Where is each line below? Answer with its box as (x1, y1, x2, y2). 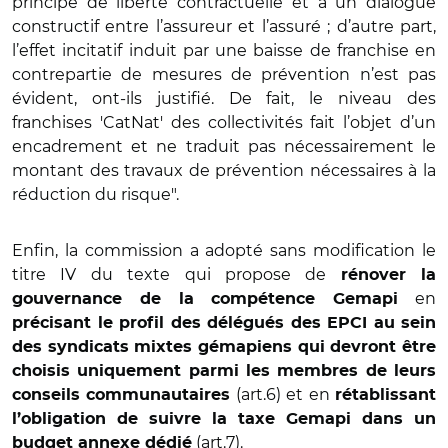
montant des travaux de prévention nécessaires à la (12, 160, 436, 180)
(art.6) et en (230, 384, 336, 404)
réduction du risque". (12, 184, 179, 204)
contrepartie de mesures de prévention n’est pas (12, 64, 436, 84)
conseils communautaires (12, 386, 231, 403)
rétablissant (335, 386, 437, 403)
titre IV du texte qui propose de (12, 264, 341, 284)
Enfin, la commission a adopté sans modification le (12, 240, 436, 260)
